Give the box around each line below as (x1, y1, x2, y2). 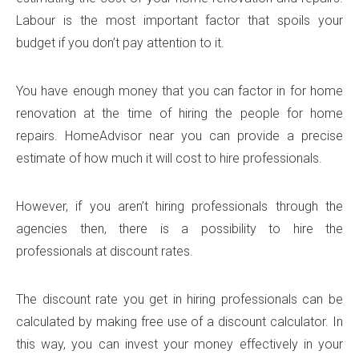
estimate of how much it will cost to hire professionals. (16, 150, 322, 166)
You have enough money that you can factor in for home (16, 83, 343, 99)
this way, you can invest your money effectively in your (16, 336, 343, 352)
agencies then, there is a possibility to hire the (16, 220, 343, 236)
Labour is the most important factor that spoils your (16, 12, 343, 28)
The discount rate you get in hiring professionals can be (16, 291, 343, 307)
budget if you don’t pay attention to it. (16, 34, 224, 50)
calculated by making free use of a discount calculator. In (16, 313, 343, 329)
